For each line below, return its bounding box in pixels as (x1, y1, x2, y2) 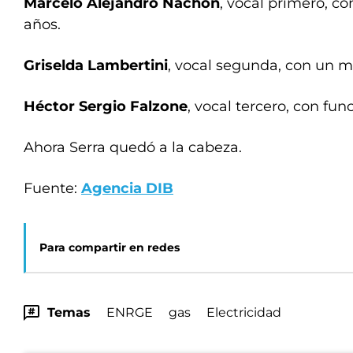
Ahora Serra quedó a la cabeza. (24, 139, 242, 156)
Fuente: (24, 180, 81, 197)
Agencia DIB (81, 180, 173, 197)
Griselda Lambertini (24, 57, 168, 74)
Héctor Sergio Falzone (24, 98, 188, 115)
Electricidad (206, 305, 281, 320)
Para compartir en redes (39, 240, 180, 255)
